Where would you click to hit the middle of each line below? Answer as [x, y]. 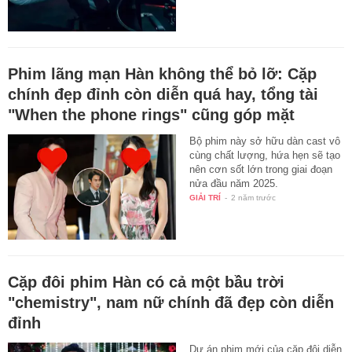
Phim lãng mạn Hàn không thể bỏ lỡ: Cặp [162, 74]
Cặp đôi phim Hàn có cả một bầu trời [146, 282]
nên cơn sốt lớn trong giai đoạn [261, 170]
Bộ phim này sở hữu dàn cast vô [265, 141]
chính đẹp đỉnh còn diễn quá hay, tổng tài [163, 95]
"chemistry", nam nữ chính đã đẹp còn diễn [171, 303]
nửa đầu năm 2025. [234, 184]
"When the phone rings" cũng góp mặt [151, 115]
